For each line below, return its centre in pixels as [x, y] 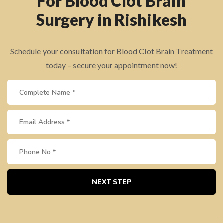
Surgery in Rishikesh [111, 20]
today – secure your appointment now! [111, 65]
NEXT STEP [111, 182]
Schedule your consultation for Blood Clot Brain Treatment [111, 51]
